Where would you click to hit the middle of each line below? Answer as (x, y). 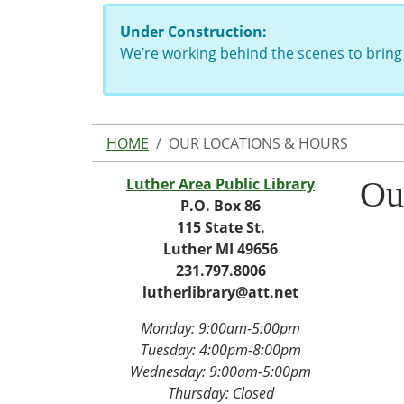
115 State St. (220, 227)
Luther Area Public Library (220, 184)
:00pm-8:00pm (254, 349)
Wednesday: (170, 371)
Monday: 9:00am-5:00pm (220, 328)
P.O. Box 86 (220, 205)
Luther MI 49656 (220, 248)
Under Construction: (193, 31)
